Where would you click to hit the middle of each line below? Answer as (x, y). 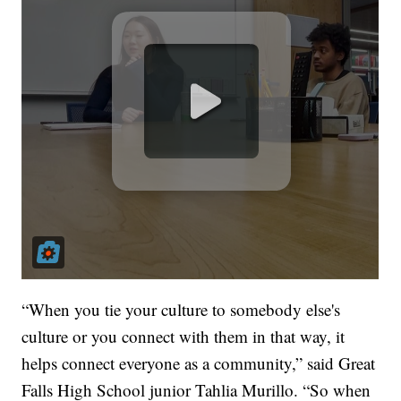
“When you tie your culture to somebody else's (181, 310)
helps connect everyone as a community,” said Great (199, 363)
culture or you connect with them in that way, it (183, 337)
